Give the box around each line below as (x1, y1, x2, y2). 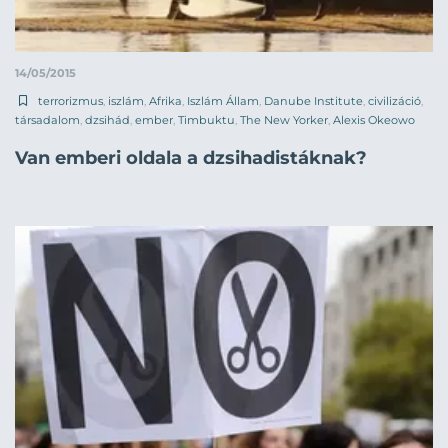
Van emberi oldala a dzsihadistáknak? (15, 147, 367, 170)
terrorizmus (38, 93, 103, 108)
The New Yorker (240, 112, 328, 127)
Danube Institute (264, 93, 363, 108)
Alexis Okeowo (333, 112, 415, 127)
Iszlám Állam (187, 93, 259, 108)
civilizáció (368, 93, 421, 108)
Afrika (149, 93, 182, 108)
